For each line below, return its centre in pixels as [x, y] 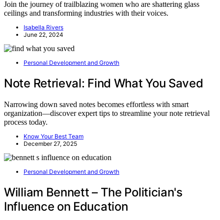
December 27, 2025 [50, 144]
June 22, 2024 [43, 35]
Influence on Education [66, 207]
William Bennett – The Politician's [93, 192]
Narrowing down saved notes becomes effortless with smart [96, 105]
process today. [26, 122]
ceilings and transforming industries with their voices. [86, 13]
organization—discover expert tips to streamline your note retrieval [107, 113]
